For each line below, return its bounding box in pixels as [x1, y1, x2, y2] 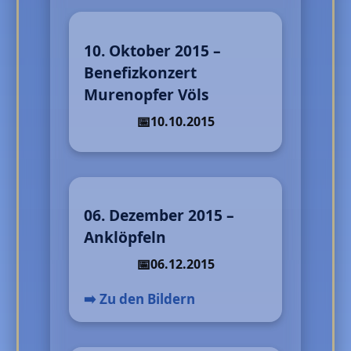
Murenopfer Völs [84, 83, 210, 105]
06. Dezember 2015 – [84, 204, 235, 226]
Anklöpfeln [84, 226, 167, 248]
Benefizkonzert [84, 61, 197, 83]
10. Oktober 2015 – [84, 39, 222, 61]
